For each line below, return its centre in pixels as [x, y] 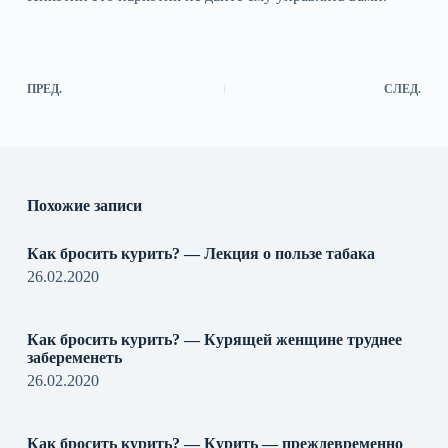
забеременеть [74, 357]
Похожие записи [84, 205]
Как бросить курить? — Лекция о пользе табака [200, 253]
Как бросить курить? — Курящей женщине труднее [214, 339]
